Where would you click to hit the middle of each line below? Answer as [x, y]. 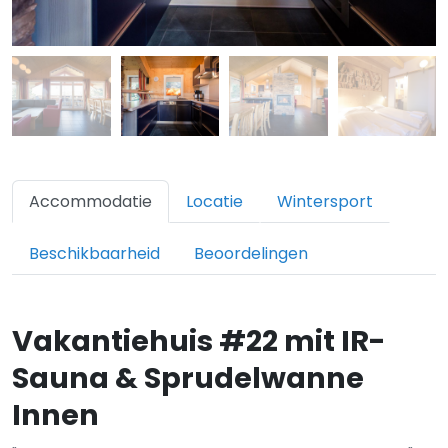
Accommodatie [90, 201]
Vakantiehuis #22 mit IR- [199, 341]
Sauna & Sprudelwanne [188, 378]
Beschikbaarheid [94, 253]
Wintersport [325, 201]
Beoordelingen [251, 253]
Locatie [214, 201]
